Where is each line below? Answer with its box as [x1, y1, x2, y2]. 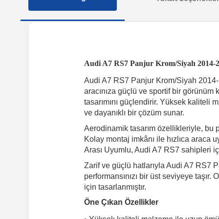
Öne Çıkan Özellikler [84, 198, 158, 206]
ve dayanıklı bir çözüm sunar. [84, 109, 184, 117]
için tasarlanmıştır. [84, 183, 146, 191]
